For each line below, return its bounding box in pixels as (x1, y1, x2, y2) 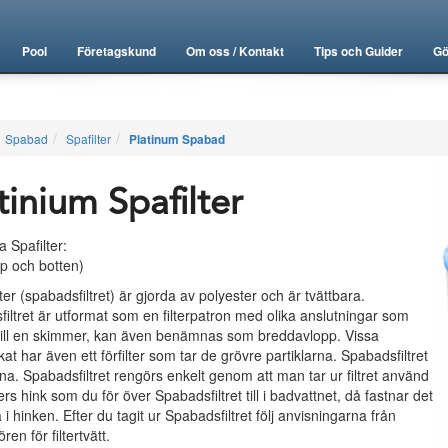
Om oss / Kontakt (186, 42, 284, 60)
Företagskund (77, 42, 156, 60)
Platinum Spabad (128, 131, 225, 148)
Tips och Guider (314, 42, 403, 60)
